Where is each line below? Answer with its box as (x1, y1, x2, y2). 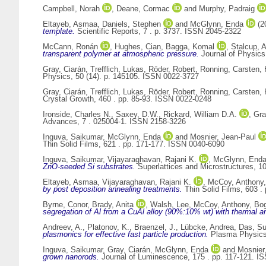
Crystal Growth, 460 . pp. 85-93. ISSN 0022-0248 (43, 94, 211, 104)
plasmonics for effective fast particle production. (43, 230, 208, 239)
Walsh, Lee (150, 200, 189, 210)
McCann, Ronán (43, 42, 98, 52)
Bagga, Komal (166, 42, 214, 52)
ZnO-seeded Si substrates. (43, 162, 135, 172)
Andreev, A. (43, 223, 83, 232)
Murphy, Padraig (199, 4, 255, 14)
